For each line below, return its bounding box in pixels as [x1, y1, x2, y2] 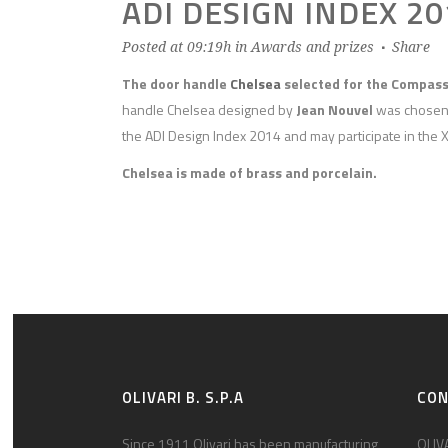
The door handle [122, 72, 230, 94]
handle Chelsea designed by [122, 98, 296, 120]
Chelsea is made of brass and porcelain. [122, 161, 377, 183]
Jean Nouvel [296, 98, 373, 120]
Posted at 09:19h [122, 38, 231, 55]
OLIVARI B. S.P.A [122, 385, 244, 409]
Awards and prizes [251, 38, 374, 55]
